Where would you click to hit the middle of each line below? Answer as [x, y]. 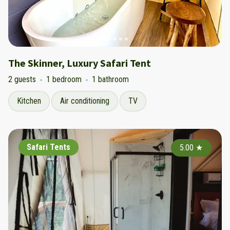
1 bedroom [64, 79]
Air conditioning [85, 101]
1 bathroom [110, 79]
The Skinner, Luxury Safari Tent [80, 63]
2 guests [22, 79]
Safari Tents [49, 147]
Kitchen [29, 101]
